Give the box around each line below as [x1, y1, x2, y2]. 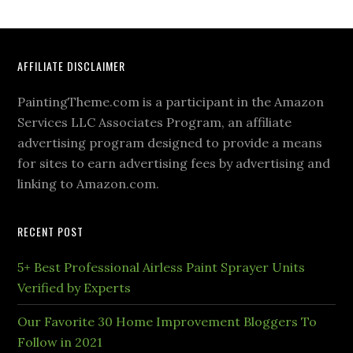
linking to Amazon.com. [17, 175, 160, 191]
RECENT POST [17, 222, 84, 240]
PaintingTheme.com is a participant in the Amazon [17, 93, 325, 110]
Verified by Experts [17, 279, 132, 295]
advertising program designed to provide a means [17, 134, 323, 150]
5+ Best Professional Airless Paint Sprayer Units [17, 258, 306, 275]
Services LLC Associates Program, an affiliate [17, 113, 292, 130]
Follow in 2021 [17, 333, 103, 350]
